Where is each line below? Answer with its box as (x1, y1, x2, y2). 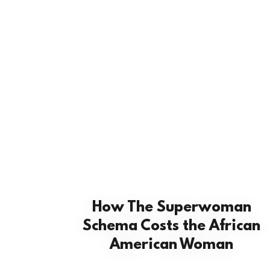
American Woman (110, 237, 234, 254)
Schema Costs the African (83, 218, 261, 235)
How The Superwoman (92, 199, 251, 216)
